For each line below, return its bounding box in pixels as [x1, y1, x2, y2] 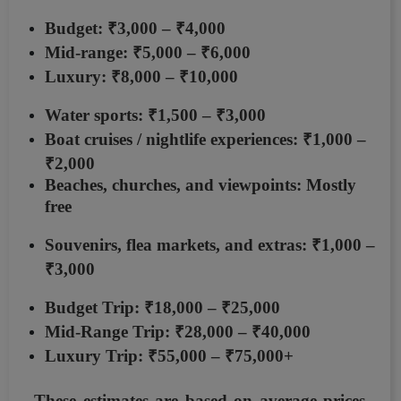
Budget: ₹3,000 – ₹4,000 [45, 19, 226, 38]
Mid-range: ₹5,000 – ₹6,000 [45, 43, 251, 63]
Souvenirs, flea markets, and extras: [45, 235, 311, 255]
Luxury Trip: [45, 346, 143, 366]
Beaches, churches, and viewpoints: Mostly [45, 175, 356, 195]
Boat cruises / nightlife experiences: [45, 130, 303, 149]
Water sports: [45, 106, 148, 125]
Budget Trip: [45, 298, 140, 318]
